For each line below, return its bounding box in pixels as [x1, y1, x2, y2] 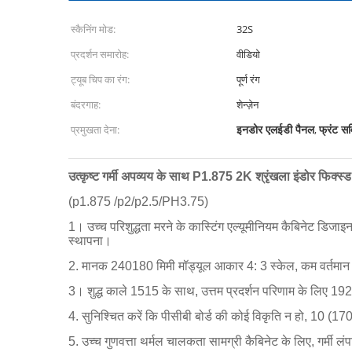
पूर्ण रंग [236, 72, 260, 86]
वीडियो [236, 47, 260, 61]
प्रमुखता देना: [71, 123, 119, 137]
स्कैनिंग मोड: [71, 22, 115, 36]
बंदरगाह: [71, 97, 101, 112]
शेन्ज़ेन [236, 97, 258, 112]
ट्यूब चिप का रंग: [71, 72, 130, 86]
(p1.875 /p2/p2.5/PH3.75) [68, 195, 208, 208]
